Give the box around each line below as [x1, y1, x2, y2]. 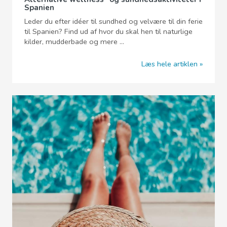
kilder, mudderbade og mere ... [24, 36, 124, 47]
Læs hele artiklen [141, 58, 198, 69]
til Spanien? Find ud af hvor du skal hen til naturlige [24, 26, 193, 36]
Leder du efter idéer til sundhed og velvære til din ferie [24, 16, 203, 26]
